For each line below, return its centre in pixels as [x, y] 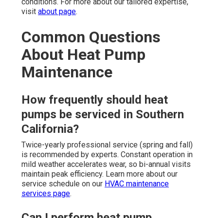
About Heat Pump [83, 54]
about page [57, 11]
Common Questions [91, 37]
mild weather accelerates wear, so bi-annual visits [106, 164]
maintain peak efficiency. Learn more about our [100, 174]
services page [46, 193]
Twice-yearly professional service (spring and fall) [107, 145]
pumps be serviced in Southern [103, 114]
